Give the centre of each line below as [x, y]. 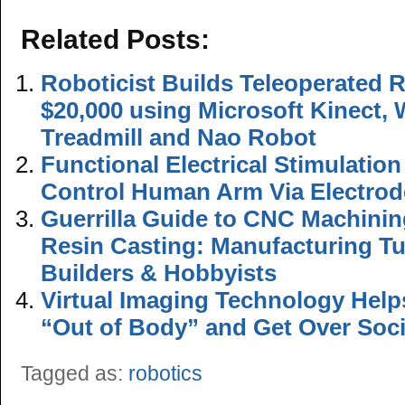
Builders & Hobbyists [159, 273]
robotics [165, 374]
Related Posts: [115, 39]
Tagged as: [75, 374]
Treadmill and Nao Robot [179, 138]
